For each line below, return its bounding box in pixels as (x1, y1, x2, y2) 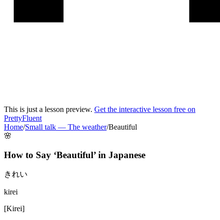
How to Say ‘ (4, 149, 56, 160)
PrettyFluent (4, 114, 42, 122)
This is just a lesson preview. (4, 105, 94, 113)
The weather (68, 123, 107, 131)
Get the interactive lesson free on (94, 105, 195, 113)
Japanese (109, 149, 145, 160)
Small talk (25, 123, 56, 131)
